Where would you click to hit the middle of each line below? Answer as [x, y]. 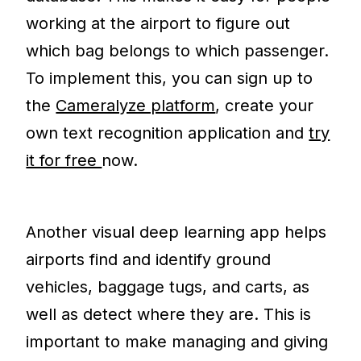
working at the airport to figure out [158, 24]
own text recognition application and [168, 133]
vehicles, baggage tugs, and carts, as [168, 287]
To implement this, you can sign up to [170, 79]
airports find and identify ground [149, 260]
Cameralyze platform [136, 106]
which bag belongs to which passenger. [178, 51]
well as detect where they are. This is [169, 315]
